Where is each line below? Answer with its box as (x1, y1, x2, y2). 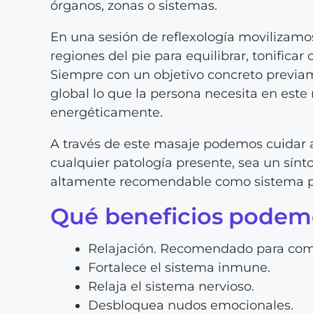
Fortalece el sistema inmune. (88, 259, 270, 275)
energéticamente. (50, 104, 163, 120)
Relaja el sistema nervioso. (88, 278, 254, 294)
